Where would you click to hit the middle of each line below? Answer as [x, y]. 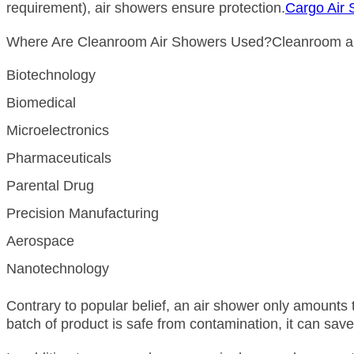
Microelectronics [58, 130]
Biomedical [41, 102]
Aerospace [40, 241]
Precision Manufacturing [83, 213]
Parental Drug [50, 185]
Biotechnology [51, 75]
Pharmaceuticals [59, 158]
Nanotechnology [58, 268]
